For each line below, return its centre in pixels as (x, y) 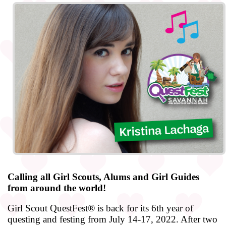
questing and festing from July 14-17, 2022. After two (112, 219)
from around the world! (57, 188)
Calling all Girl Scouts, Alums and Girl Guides (103, 177)
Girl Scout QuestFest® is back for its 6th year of (100, 208)
